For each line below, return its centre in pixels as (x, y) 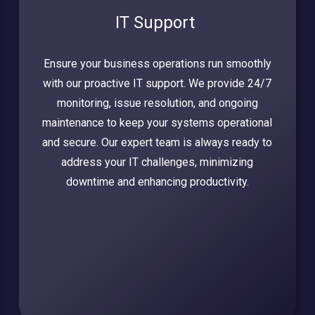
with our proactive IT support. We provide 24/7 (157, 84)
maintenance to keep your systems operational (157, 123)
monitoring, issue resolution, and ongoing (157, 103)
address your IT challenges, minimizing (157, 162)
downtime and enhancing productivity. (157, 182)
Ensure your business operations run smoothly (157, 64)
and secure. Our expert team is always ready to (157, 143)
